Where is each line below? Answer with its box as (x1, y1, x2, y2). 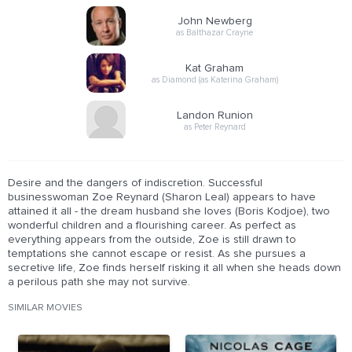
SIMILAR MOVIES (8, 303, 82, 313)
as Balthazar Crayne (176, 27, 253, 37)
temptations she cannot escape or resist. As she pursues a (8, 248, 306, 259)
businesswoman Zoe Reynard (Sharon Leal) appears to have (8, 192, 316, 203)
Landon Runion (176, 109, 253, 121)
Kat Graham (185, 62, 244, 74)
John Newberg (177, 15, 252, 27)
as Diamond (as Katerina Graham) (151, 75, 278, 84)
